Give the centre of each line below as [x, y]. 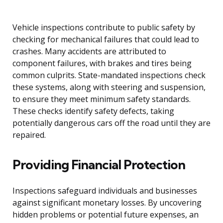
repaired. [29, 135]
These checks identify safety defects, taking [93, 111]
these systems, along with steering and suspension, [109, 87]
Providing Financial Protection [99, 165]
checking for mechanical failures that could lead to [106, 40]
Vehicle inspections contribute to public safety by [104, 28]
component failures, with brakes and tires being [102, 63]
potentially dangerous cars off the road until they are [111, 123]
